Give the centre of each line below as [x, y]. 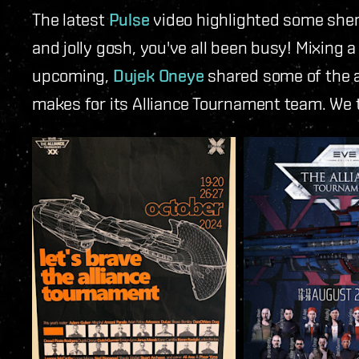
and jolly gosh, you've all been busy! [162, 47]
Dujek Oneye [158, 75]
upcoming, [73, 75]
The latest [71, 19]
